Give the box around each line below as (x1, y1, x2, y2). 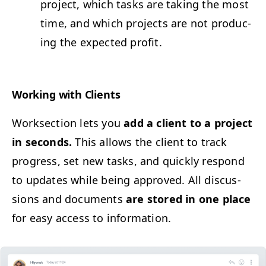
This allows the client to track (72, 134, 227, 149)
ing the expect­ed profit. (40, 34, 165, 49)
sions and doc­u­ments (12, 191, 126, 206)
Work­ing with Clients (12, 87, 121, 102)
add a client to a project (123, 115, 253, 130)
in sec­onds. (12, 134, 72, 149)
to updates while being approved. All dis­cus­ (12, 172, 241, 187)
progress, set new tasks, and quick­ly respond (12, 153, 245, 168)
